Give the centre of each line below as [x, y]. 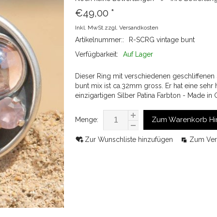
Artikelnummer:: [100, 40]
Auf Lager [138, 54]
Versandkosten [139, 28]
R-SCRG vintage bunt [162, 40]
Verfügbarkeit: [97, 54]
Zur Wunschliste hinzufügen [130, 139]
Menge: [87, 120]
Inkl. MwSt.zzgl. [97, 28]
